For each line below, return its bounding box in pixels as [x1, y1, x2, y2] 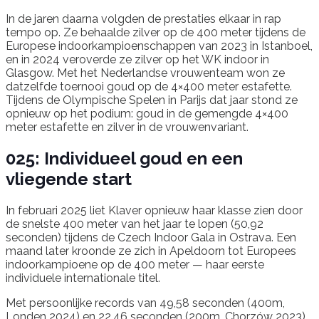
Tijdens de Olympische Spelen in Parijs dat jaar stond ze [6, 93, 298, 107]
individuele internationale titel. [6, 271, 160, 285]
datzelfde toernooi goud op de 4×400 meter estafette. [6, 79, 292, 93]
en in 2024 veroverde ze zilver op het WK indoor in [6, 52, 269, 66]
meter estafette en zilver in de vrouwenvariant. [6, 120, 249, 134]
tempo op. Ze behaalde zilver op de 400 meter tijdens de [6, 25, 305, 39]
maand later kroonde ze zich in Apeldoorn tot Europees [6, 244, 296, 258]
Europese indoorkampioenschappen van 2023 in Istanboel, [6, 38, 313, 53]
